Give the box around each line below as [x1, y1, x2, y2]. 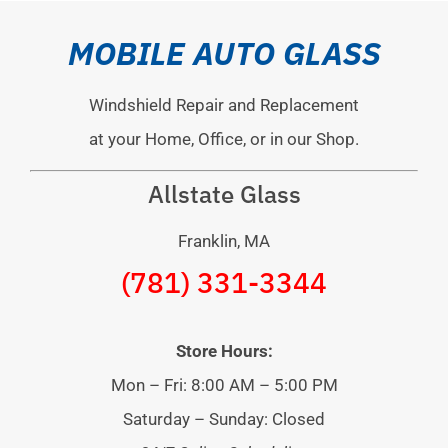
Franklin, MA [178, 231, 270, 252]
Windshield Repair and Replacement [89, 95, 359, 115]
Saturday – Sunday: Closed [123, 409, 325, 430]
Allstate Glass [147, 178, 301, 211]
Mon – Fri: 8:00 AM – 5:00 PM [110, 375, 338, 396]
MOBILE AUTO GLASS [67, 32, 381, 74]
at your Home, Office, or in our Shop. [89, 129, 359, 149]
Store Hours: [175, 341, 273, 362]
